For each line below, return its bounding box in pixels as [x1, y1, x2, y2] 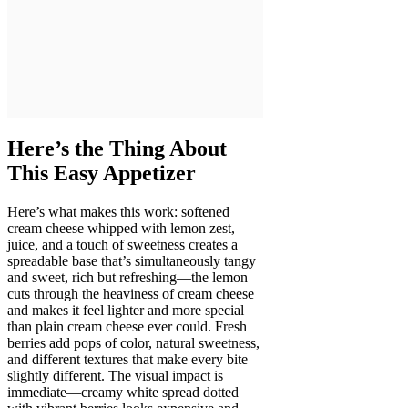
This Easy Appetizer [7, 160, 196, 185]
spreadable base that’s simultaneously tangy [7, 252, 256, 269]
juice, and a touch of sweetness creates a [7, 236, 238, 252]
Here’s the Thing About [7, 136, 227, 160]
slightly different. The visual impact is [7, 367, 223, 383]
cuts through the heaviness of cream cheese [7, 285, 254, 301]
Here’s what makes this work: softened [7, 203, 229, 219]
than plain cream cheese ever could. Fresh [7, 318, 247, 334]
